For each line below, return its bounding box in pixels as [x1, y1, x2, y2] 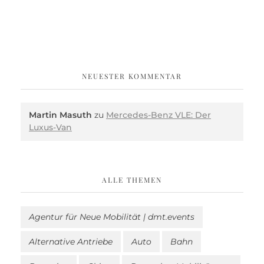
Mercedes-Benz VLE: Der [106, 110, 211, 121]
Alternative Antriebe [29, 236, 113, 247]
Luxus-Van [29, 122, 72, 133]
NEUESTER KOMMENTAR [82, 71, 182, 81]
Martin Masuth [29, 110, 92, 121]
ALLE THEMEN [102, 174, 162, 184]
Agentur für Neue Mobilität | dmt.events [29, 212, 194, 223]
